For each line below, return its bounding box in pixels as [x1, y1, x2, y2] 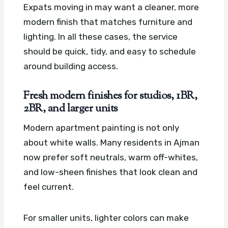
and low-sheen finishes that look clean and [23, 167, 197, 178]
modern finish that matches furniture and [23, 16, 192, 27]
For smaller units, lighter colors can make [23, 213, 189, 223]
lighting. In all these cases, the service [23, 31, 178, 42]
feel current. [23, 182, 74, 192]
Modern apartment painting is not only [23, 123, 179, 133]
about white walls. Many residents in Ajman [23, 137, 199, 148]
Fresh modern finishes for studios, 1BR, [23, 88, 197, 104]
